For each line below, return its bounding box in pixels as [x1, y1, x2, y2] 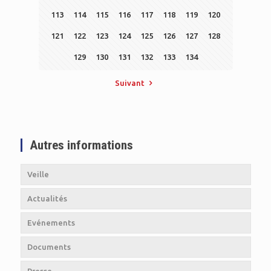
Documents [27, 242, 71, 251]
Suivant [115, 78, 145, 87]
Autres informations [29, 137, 133, 152]
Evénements [27, 218, 75, 227]
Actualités [27, 194, 67, 203]
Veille [27, 169, 49, 178]
